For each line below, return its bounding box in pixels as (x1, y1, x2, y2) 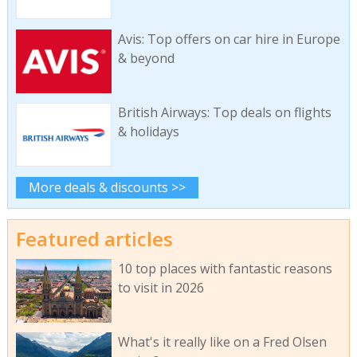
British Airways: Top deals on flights (117, 104, 331, 122)
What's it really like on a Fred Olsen (117, 333, 327, 351)
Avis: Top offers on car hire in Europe (117, 29, 340, 48)
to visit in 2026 (117, 278, 204, 296)
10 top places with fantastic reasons (117, 259, 332, 277)
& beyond (117, 49, 175, 67)
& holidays (117, 123, 179, 141)
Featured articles (15, 226, 173, 253)
